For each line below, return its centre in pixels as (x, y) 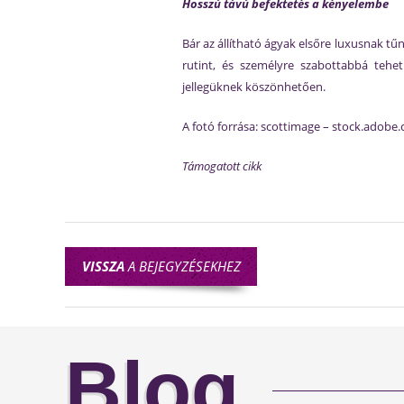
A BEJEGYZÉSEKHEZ (182, 266)
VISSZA (103, 266)
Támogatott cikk (222, 166)
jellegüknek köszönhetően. (254, 87)
